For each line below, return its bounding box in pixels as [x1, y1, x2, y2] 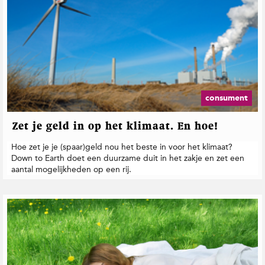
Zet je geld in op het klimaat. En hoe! [12, 121, 218, 132]
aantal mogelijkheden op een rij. [11, 164, 131, 175]
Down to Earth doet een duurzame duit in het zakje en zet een [11, 153, 244, 164]
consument [205, 93, 248, 102]
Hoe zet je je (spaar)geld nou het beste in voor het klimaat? [11, 142, 232, 153]
